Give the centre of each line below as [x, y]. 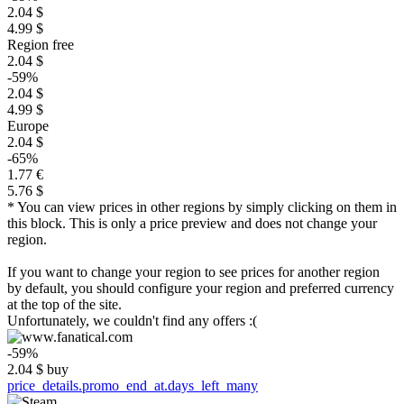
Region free [41, 45]
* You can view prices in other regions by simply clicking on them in [202, 207]
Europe [28, 126]
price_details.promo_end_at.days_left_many [133, 386]
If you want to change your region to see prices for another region [193, 272]
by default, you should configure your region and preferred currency [201, 288]
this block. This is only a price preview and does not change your [192, 223]
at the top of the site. [64, 304]
